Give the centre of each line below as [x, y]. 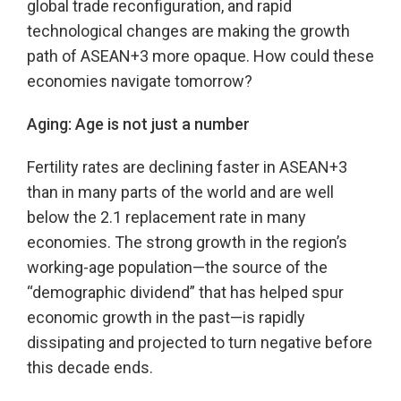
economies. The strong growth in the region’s [187, 242]
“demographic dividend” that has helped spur [185, 292]
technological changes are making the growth [188, 31]
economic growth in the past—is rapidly [166, 317]
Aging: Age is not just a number [138, 124]
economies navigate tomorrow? [140, 81]
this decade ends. [90, 367]
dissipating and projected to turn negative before [200, 342]
